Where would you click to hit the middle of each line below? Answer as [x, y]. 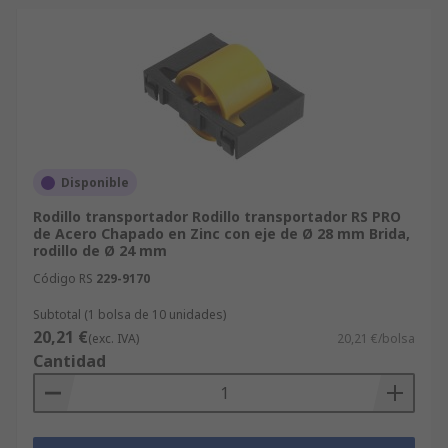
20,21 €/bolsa [376, 338]
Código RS [63, 278]
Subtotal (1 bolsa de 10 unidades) [129, 314]
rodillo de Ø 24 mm [100, 250]
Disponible [95, 182]
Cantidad [69, 361]
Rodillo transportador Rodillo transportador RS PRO [217, 216]
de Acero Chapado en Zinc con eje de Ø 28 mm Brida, [221, 233]
